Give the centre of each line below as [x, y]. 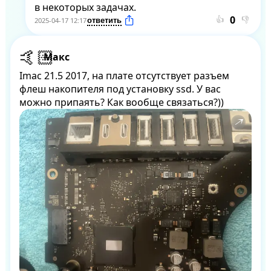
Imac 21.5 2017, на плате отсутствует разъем [124, 76]
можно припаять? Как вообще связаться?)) [121, 103]
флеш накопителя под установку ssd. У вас [120, 89]
